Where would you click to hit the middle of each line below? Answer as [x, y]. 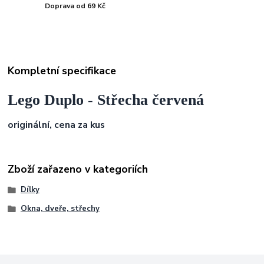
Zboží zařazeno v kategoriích [78, 169]
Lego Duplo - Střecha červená [106, 100]
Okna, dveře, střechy [60, 208]
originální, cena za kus [57, 125]
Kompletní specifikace [62, 71]
